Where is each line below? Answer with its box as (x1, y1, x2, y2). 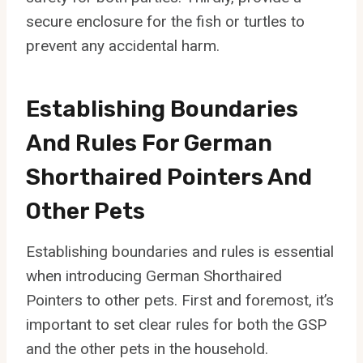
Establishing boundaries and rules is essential (26, 241, 334, 261)
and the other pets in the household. (26, 339, 268, 358)
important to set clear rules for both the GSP (26, 314, 327, 334)
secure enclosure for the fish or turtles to (26, 11, 305, 31)
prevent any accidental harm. (26, 36, 220, 55)
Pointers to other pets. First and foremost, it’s (26, 290, 334, 310)
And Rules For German (26, 129, 272, 156)
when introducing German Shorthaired (26, 266, 282, 285)
